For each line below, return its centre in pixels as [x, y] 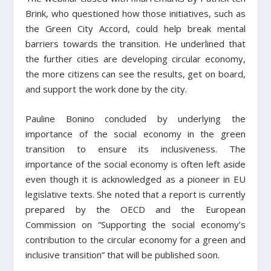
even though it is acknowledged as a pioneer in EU [135, 179]
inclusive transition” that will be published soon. [123, 255]
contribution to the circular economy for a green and [135, 240]
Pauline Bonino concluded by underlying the [135, 119]
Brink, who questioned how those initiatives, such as [135, 14]
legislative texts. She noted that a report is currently [135, 194]
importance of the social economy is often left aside [135, 164]
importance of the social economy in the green [135, 134]
